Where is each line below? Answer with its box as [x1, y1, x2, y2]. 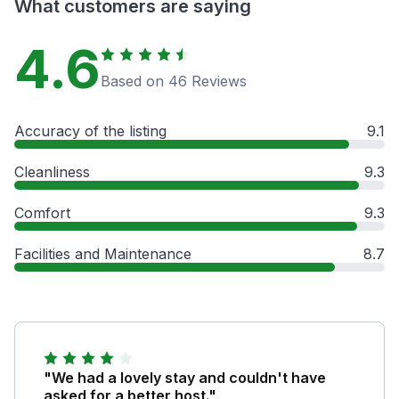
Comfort [14, 203, 70, 222]
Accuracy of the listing [14, 121, 167, 140]
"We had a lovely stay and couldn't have [44, 368, 326, 387]
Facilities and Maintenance [14, 244, 191, 263]
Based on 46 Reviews [101, 71, 247, 90]
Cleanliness [14, 162, 90, 181]
